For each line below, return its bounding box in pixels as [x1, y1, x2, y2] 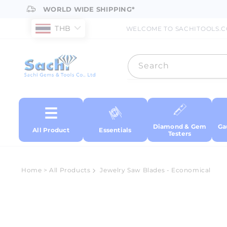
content [14, 11, 47, 21]
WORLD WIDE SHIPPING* [43, 5, 135, 13]
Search [138, 61, 169, 70]
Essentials [99, 127, 132, 134]
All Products [49, 166, 91, 174]
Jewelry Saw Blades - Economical [100, 166, 211, 174]
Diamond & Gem [153, 123, 207, 130]
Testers [168, 130, 192, 137]
